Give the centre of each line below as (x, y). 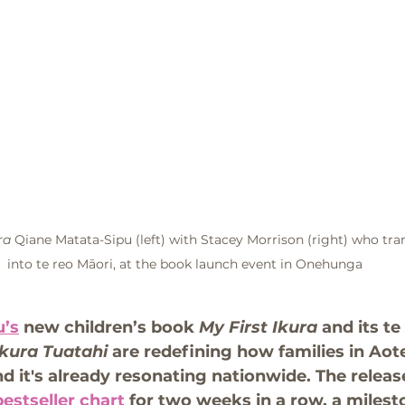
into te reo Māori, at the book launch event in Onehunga (184, 264)
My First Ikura (258, 327)
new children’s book (109, 327)
